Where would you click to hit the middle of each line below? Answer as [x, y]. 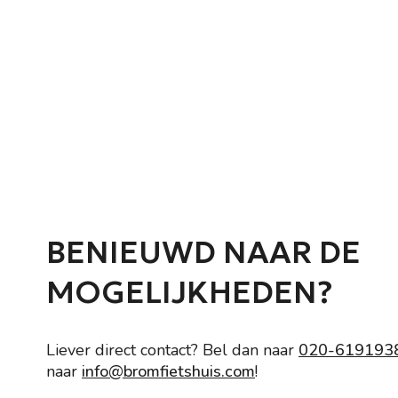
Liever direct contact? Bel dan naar [172, 350]
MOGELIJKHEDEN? [190, 293]
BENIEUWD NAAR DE [203, 253]
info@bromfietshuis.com [168, 372]
